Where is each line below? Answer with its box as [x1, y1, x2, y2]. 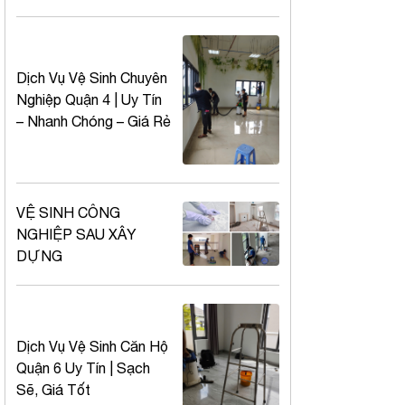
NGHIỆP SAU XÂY [16, 225, 137, 242]
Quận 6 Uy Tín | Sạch [16, 359, 150, 376]
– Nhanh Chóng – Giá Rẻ [16, 113, 171, 130]
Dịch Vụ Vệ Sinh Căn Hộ [16, 337, 168, 354]
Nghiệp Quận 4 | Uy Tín [16, 91, 162, 108]
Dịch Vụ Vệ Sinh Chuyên [16, 70, 167, 87]
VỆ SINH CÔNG [16, 203, 120, 221]
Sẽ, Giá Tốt [16, 381, 90, 398]
